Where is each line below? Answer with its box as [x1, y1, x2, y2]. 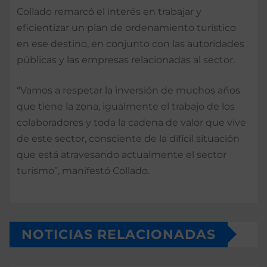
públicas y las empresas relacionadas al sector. [17, 54, 235, 66]
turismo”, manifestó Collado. [17, 164, 150, 176]
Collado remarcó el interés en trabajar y [17, 5, 201, 17]
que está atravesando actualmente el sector [17, 148, 226, 160]
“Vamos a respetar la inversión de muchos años [17, 84, 240, 96]
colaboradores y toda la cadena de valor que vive [17, 116, 246, 128]
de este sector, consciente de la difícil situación [17, 132, 240, 144]
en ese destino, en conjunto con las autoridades [17, 38, 244, 49]
